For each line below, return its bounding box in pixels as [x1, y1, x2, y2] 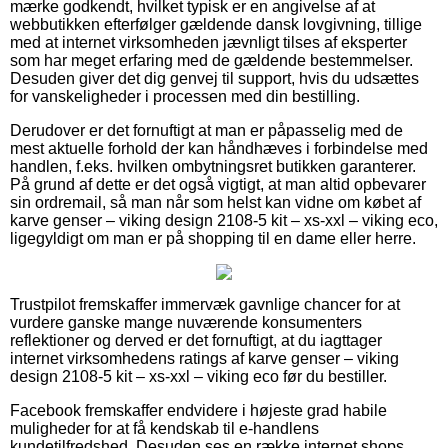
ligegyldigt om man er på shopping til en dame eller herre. [10, 229, 416, 247]
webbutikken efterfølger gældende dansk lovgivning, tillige [10, 15, 422, 33]
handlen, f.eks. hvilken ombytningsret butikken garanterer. [10, 157, 416, 175]
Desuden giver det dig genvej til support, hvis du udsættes [10, 69, 419, 87]
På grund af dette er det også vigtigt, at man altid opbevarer [10, 175, 426, 193]
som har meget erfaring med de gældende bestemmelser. [10, 51, 413, 69]
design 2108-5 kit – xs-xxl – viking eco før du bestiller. [10, 367, 387, 385]
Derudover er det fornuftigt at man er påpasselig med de [10, 121, 403, 139]
